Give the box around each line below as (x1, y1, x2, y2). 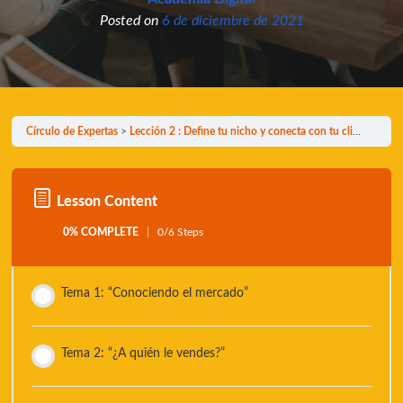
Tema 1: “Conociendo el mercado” (61, 287, 249, 300)
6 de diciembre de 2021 (161, 13, 304, 29)
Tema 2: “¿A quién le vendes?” (61, 347, 226, 361)
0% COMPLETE (63, 227, 139, 238)
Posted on (99, 13, 162, 29)
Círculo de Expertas (26, 126, 119, 138)
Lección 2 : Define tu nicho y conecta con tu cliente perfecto (130, 126, 354, 138)
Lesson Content (57, 193, 158, 209)
